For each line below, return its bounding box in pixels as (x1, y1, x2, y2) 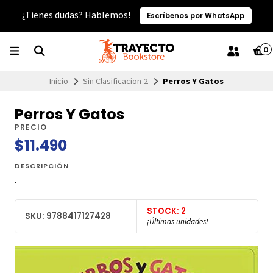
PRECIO (15, 122, 47, 133)
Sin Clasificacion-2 (83, 75, 148, 87)
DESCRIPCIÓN (15, 161, 69, 171)
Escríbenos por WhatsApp (146, 10, 244, 21)
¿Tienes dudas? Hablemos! (21, 9, 132, 21)
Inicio (49, 75, 68, 87)
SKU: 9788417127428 (25, 210, 111, 222)
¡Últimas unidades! (147, 216, 208, 227)
